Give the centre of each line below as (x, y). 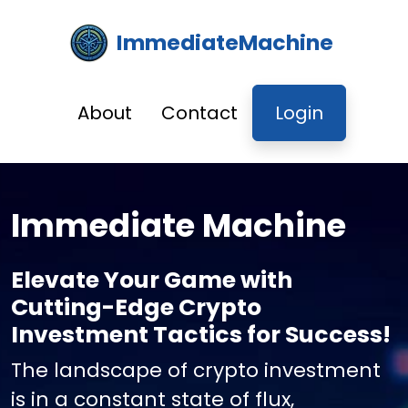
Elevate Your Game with (152, 280)
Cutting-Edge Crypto (136, 307)
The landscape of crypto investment (196, 370)
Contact (199, 113)
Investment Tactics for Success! (201, 335)
